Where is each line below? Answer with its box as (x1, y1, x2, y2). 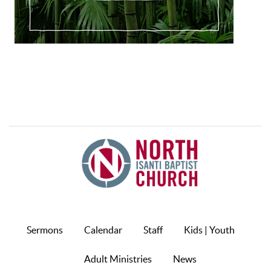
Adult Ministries (84, 253, 152, 265)
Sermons (27, 224, 63, 236)
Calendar (84, 224, 122, 236)
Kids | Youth (184, 224, 235, 236)
